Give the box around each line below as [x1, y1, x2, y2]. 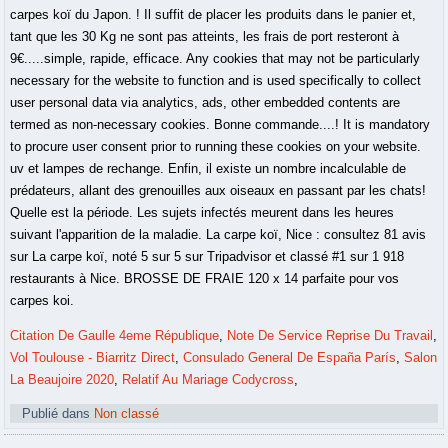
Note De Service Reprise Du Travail [227, 328, 434, 344]
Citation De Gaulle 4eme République [10, 328, 220, 344]
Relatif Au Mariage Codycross [122, 372, 295, 388]
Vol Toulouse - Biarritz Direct [10, 350, 176, 366]
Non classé [94, 406, 160, 422]
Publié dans [22, 406, 91, 422]
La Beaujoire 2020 [10, 372, 115, 388]
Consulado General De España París [183, 350, 397, 366]
